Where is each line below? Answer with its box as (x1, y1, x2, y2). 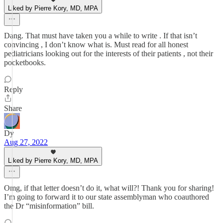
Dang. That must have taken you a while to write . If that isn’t (4, 31, 197, 40)
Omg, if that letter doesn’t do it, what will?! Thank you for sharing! (4, 184, 214, 192)
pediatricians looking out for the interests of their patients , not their (4, 49, 213, 58)
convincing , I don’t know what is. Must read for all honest (4, 40, 188, 49)
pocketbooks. (4, 58, 46, 67)
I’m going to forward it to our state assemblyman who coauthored (4, 193, 209, 201)
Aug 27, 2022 (4, 138, 48, 146)
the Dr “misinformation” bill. (4, 202, 94, 210)
